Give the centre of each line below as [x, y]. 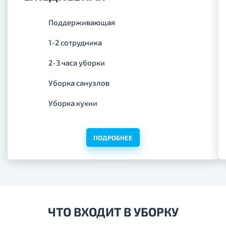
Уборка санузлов [79, 83]
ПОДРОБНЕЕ [113, 138]
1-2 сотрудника [75, 43]
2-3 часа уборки [77, 63]
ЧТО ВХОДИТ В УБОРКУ [113, 212]
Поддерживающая [82, 22]
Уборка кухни [73, 103]
